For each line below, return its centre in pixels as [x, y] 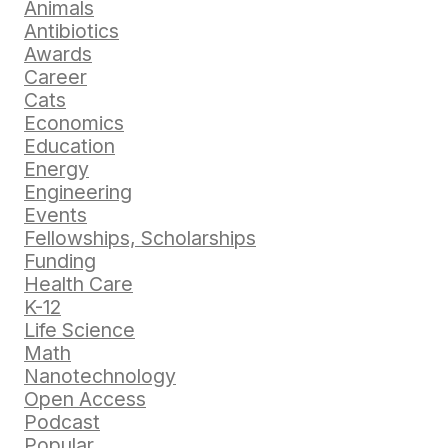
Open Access [85, 399]
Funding [60, 261]
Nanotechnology [100, 376]
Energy [56, 169]
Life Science [79, 330]
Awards [58, 54]
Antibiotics [71, 31]
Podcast [62, 422]
